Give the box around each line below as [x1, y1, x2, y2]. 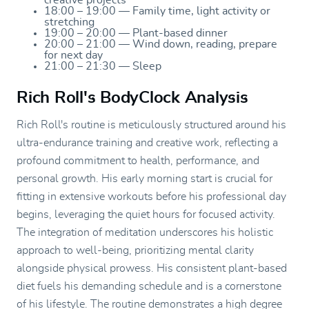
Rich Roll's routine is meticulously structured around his [17, 119, 286, 130]
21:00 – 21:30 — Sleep [44, 60, 161, 72]
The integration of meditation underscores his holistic [17, 226, 273, 238]
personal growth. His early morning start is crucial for [17, 172, 272, 184]
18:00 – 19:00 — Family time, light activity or [44, 5, 270, 17]
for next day [44, 49, 103, 61]
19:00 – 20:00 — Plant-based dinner [44, 27, 228, 39]
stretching [44, 16, 94, 28]
